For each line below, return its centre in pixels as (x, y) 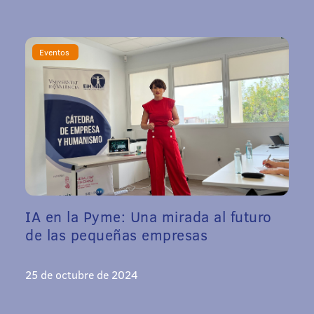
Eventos (55, 52)
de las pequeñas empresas (116, 234)
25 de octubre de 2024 (82, 274)
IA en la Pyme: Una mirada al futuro (149, 216)
